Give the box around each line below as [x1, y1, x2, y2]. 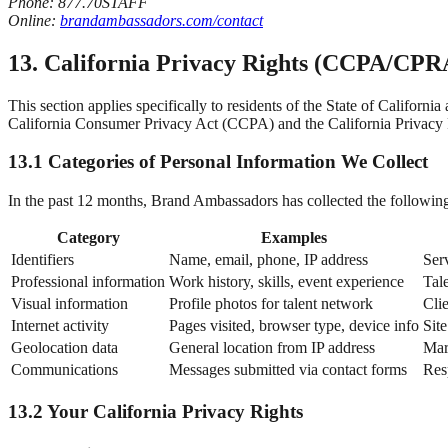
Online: [8, 11, 60, 29]
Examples [261, 229, 327, 247]
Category [56, 229, 120, 247]
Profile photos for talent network [169, 295, 373, 313]
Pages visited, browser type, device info [169, 317, 419, 335]
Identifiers [11, 251, 74, 269]
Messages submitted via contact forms [169, 361, 407, 379]
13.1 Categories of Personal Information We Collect [8, 151, 428, 173]
